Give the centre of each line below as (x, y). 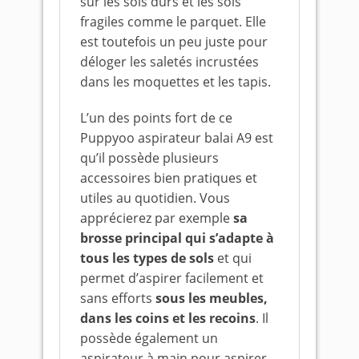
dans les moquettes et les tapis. (175, 82)
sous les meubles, (210, 298)
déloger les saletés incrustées (169, 62)
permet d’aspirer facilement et (172, 278)
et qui (233, 258)
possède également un (149, 338)
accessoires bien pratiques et (169, 178)
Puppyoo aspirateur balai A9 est (177, 138)
